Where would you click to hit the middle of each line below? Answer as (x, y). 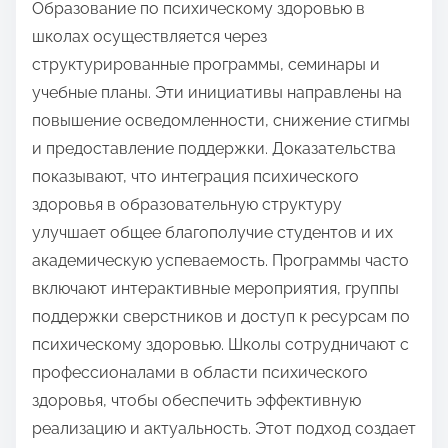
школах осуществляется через (149, 36)
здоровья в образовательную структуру (187, 204)
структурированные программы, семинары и (206, 64)
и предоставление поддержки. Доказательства (214, 148)
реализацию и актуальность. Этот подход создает (224, 428)
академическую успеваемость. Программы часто (220, 260)
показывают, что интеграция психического (195, 176)
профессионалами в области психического (200, 372)
